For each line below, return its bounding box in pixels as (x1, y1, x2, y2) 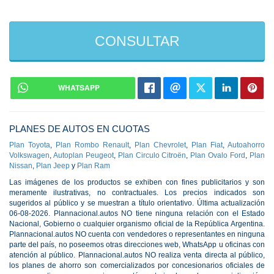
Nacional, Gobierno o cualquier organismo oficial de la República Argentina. (9, 219, 265, 228)
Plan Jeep (36, 161, 70, 170)
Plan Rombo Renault (56, 140, 129, 149)
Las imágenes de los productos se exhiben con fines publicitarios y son (9, 177, 265, 187)
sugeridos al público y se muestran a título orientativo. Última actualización (9, 198, 265, 207)
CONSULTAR (94, 32, 180, 49)
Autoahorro (228, 140, 265, 149)
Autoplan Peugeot (53, 150, 114, 160)
